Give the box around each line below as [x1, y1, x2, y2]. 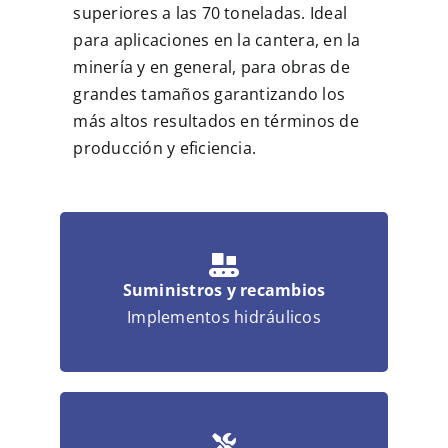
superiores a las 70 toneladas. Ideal [73, 2, 348, 25]
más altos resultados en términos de [73, 110, 359, 133]
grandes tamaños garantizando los [73, 83, 346, 106]
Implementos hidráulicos [127, 306, 321, 329]
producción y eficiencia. [73, 137, 257, 160]
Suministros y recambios [122, 279, 326, 302]
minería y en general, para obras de [73, 56, 350, 79]
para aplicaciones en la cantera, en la [73, 29, 361, 52]
